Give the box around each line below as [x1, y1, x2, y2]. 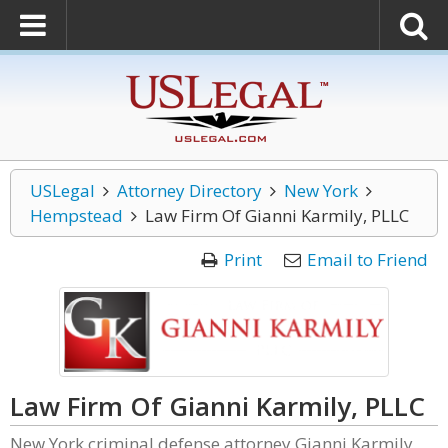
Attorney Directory [116, 179, 262, 202]
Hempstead [30, 204, 123, 227]
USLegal [30, 179, 95, 202]
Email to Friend [307, 248, 428, 271]
